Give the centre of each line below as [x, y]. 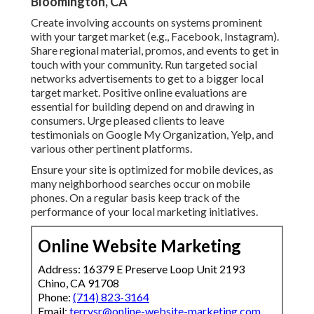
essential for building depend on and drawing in [143, 107]
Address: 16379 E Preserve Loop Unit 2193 [141, 269]
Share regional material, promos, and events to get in [155, 50]
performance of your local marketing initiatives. [144, 212]
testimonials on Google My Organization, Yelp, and [152, 135]
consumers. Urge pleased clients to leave [128, 121]
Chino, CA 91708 [78, 283]
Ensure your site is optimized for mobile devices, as [152, 170]
